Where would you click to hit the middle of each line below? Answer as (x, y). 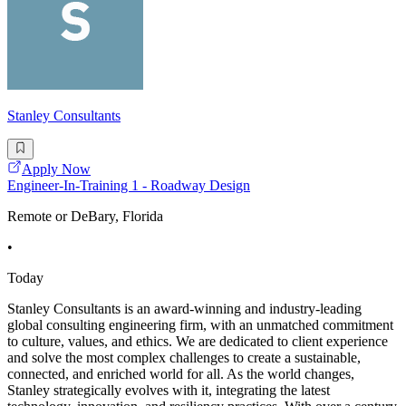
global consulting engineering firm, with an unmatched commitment (200, 324)
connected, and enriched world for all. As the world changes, (181, 373)
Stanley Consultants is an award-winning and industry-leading (184, 308)
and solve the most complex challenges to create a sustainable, (184, 357)
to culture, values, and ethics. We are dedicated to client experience (198, 341)
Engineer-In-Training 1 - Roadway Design (129, 185)
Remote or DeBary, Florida (85, 216)
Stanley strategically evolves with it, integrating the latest (169, 390)
